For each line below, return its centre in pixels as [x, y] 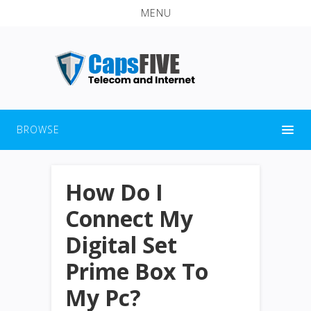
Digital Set [121, 244]
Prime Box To [137, 271]
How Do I [114, 192]
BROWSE [38, 129]
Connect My [129, 218]
